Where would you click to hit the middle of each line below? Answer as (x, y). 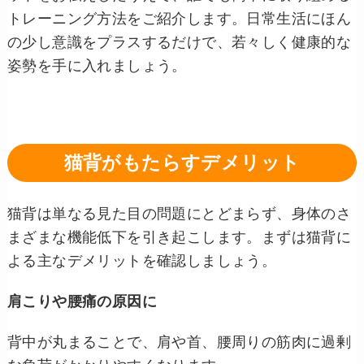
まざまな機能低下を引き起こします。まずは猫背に (179, 237)
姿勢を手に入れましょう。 (97, 66)
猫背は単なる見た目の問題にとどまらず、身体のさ (179, 213)
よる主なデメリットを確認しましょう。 (142, 260)
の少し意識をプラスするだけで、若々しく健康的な (179, 43)
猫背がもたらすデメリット (182, 162)
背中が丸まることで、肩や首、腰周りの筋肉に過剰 (179, 342)
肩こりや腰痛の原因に (82, 302)
